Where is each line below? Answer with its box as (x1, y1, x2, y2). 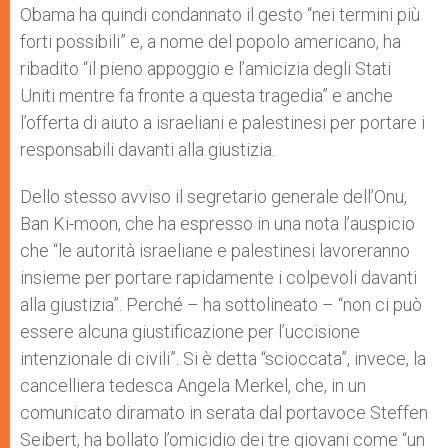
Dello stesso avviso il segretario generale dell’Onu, (20, 186, 407, 207)
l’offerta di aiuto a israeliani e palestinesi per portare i (20, 112, 425, 133)
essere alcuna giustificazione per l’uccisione (20, 321, 360, 342)
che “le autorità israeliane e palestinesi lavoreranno (20, 240, 410, 261)
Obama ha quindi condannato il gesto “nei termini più (20, 4, 420, 25)
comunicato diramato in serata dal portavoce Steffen (20, 402, 428, 423)
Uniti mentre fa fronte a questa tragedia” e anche (20, 85, 393, 106)
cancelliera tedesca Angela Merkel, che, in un (20, 375, 366, 396)
